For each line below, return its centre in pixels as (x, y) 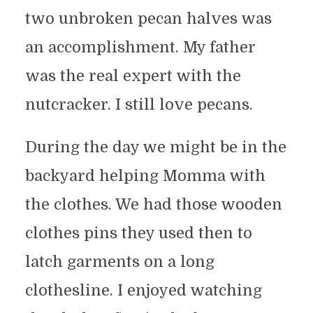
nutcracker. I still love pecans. (139, 105)
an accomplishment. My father (140, 48)
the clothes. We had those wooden (153, 205)
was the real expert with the (133, 76)
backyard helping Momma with (145, 176)
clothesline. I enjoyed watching (143, 291)
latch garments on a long (119, 262)
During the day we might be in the (155, 147)
